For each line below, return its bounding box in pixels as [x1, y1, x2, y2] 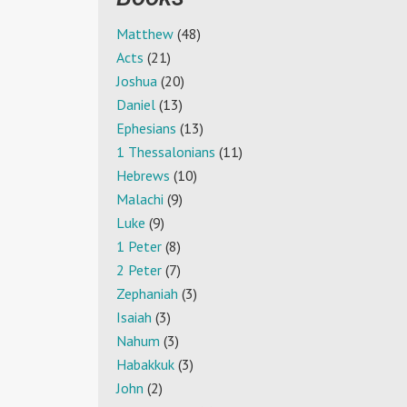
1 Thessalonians [116, 143, 215, 162]
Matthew [116, 25, 174, 44]
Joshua [116, 72, 157, 91]
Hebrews [116, 166, 170, 185]
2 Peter [116, 261, 162, 280]
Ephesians [116, 119, 176, 138]
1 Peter [116, 237, 162, 256]
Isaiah [116, 308, 152, 327]
